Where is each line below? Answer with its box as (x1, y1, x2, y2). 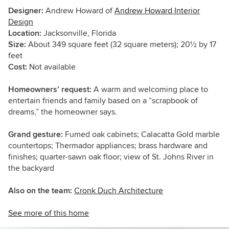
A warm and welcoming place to (91, 84, 208, 95)
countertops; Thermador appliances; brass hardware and (8, 141, 208, 151)
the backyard (8, 163, 54, 174)
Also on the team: (8, 186, 72, 196)
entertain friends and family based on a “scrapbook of (8, 96, 198, 106)
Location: (8, 28, 41, 39)
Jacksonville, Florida (41, 28, 116, 39)
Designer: (8, 6, 43, 16)
